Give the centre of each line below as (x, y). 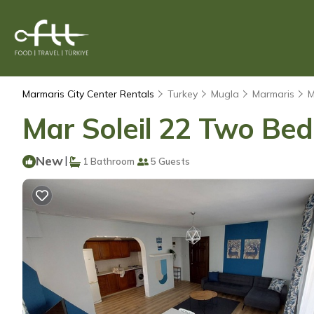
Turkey (183, 94)
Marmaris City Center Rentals (90, 94)
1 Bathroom (108, 161)
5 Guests (169, 161)
